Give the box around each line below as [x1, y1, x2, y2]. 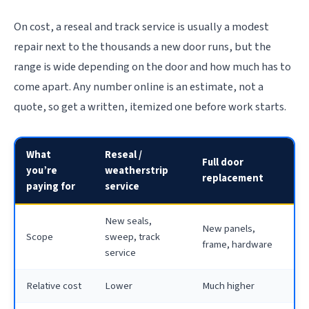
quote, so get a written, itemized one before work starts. [14, 99, 286, 116]
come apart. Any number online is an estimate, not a [14, 79, 263, 96]
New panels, [202, 221, 255, 237]
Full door [202, 155, 243, 170]
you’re [26, 163, 57, 179]
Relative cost [26, 279, 81, 294]
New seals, [105, 214, 152, 229]
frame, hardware [202, 237, 272, 252]
